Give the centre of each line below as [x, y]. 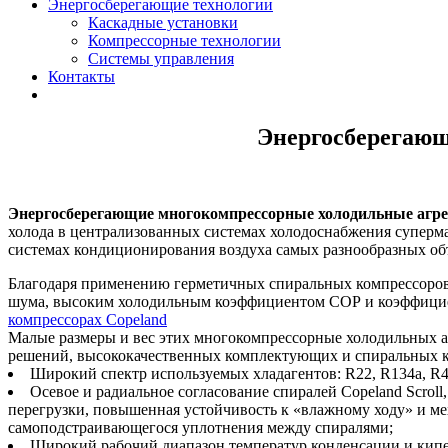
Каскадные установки [163, 22]
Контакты [81, 76]
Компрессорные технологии [184, 40]
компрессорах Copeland [87, 319]
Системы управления [161, 58]
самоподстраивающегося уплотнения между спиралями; [200, 427]
